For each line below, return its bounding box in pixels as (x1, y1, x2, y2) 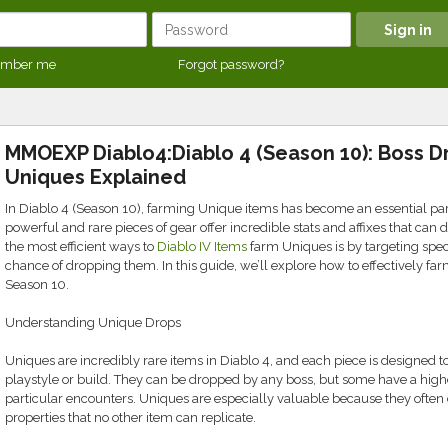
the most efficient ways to (4, 239, 157, 254)
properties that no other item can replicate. (4, 410, 256, 425)
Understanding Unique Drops (4, 315, 181, 330)
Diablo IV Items (156, 239, 247, 254)
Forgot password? (178, 57, 284, 72)
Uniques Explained (4, 165, 186, 189)
